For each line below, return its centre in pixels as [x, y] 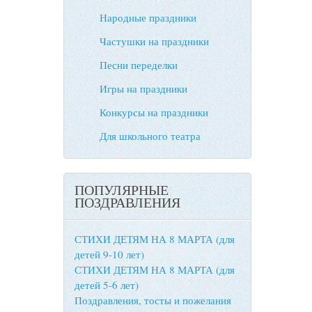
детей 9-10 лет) [109, 254]
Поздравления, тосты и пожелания [153, 300]
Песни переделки [139, 65]
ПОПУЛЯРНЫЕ [122, 190]
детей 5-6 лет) [107, 285]
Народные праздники [148, 17]
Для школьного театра [150, 136]
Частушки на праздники [154, 41]
